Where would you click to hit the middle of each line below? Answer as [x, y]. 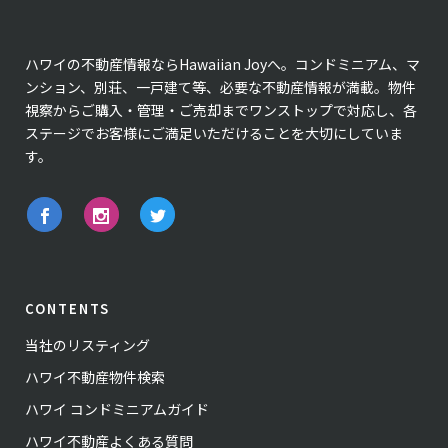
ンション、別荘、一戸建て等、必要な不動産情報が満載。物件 [220, 87]
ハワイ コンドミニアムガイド [117, 408]
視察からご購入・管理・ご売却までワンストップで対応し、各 [221, 110]
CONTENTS [67, 308]
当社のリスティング [87, 344]
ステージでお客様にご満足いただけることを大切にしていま [214, 133]
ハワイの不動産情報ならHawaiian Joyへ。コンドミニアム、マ [222, 64]
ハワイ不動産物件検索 [95, 376]
